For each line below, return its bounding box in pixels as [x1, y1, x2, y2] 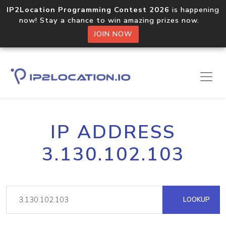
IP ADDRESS [50, 120, 176, 145]
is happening [169, 5, 219, 15]
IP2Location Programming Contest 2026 [7, 5, 169, 15]
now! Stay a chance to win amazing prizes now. [19, 15, 207, 25]
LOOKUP [181, 195, 210, 204]
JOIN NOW [93, 29, 133, 39]
